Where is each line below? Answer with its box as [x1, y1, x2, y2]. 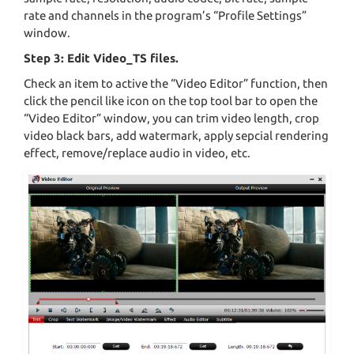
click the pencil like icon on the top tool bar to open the [24, 94, 318, 108]
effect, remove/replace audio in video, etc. [24, 146, 250, 160]
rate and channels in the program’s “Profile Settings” [24, 9, 307, 23]
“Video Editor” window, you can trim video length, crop [24, 111, 319, 126]
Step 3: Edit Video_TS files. [24, 51, 179, 66]
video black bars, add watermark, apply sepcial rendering [24, 129, 329, 143]
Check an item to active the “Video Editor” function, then [24, 77, 328, 91]
